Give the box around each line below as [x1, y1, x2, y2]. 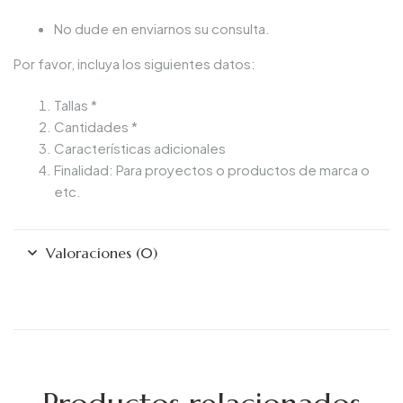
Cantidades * [54, 118, 138, 136]
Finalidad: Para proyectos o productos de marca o [54, 161, 370, 179]
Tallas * [54, 96, 97, 114]
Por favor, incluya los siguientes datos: [13, 54, 255, 72]
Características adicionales [54, 139, 226, 157]
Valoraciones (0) [46, 244, 157, 263]
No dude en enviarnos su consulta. [54, 19, 270, 37]
